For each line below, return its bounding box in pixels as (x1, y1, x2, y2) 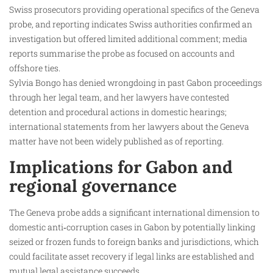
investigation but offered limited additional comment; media (9, 33, 247, 45)
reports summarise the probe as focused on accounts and (9, 48, 235, 60)
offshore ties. (9, 62, 60, 74)
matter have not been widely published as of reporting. (9, 135, 224, 147)
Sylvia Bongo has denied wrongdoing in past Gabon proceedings (9, 77, 262, 89)
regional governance (9, 174, 177, 197)
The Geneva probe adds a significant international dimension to (9, 206, 260, 218)
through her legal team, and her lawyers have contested (9, 91, 229, 104)
